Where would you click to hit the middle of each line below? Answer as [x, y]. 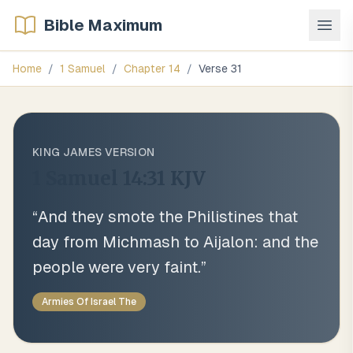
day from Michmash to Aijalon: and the [175, 242]
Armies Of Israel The [89, 302]
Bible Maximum [103, 25]
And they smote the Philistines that [168, 217]
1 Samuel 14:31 [99, 178]
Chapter [146, 69]
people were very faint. [117, 267]
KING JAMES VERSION [94, 152]
